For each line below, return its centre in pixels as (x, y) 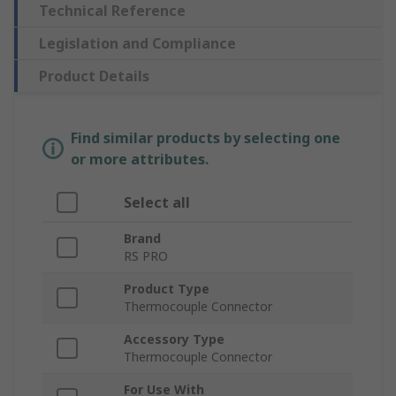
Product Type (167, 289)
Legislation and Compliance (137, 44)
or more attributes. (140, 160)
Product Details (94, 76)
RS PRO (146, 256)
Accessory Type (174, 339)
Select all (157, 203)
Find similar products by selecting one (206, 138)
